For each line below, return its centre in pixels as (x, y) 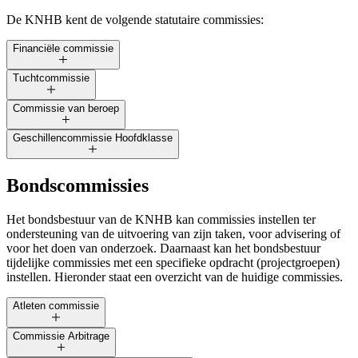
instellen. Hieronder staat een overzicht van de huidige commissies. (175, 277)
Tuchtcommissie (51, 78)
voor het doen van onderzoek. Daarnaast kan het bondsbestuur (163, 249)
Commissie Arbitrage (61, 336)
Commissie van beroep (66, 108)
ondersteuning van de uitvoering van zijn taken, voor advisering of (173, 234)
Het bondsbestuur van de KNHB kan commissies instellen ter (161, 220)
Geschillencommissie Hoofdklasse (93, 138)
